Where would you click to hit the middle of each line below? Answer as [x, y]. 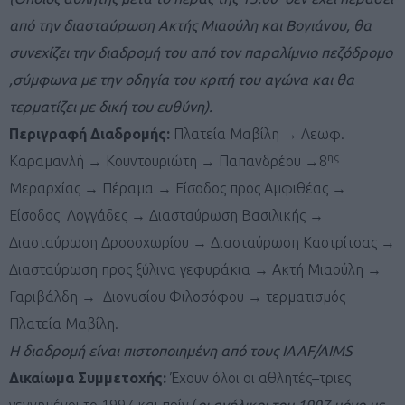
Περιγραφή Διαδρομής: [91, 133]
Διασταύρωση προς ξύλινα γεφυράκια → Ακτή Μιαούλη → [195, 269]
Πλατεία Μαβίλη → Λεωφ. [259, 133]
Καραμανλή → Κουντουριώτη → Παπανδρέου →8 [168, 160]
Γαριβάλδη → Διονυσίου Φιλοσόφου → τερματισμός [177, 296]
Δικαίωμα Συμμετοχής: [89, 377]
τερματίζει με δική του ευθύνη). [111, 106]
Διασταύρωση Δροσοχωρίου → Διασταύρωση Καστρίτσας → [202, 242]
